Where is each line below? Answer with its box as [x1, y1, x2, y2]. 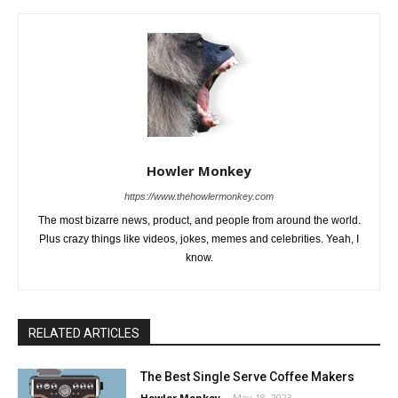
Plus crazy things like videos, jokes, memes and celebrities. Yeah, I [39, 233, 359, 246]
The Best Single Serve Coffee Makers [140, 370, 355, 385]
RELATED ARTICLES [28, 326, 139, 341]
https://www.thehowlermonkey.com [124, 191, 274, 203]
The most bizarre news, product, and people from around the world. [37, 214, 361, 227]
